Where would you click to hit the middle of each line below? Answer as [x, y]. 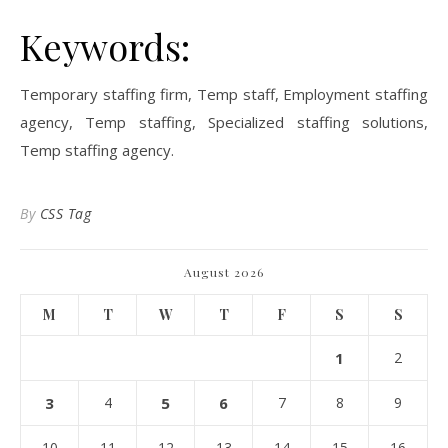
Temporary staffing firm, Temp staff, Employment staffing [224, 94]
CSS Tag [65, 213]
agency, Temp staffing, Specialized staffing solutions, [224, 122]
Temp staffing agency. [97, 150]
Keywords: [105, 46]
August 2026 [224, 272]
